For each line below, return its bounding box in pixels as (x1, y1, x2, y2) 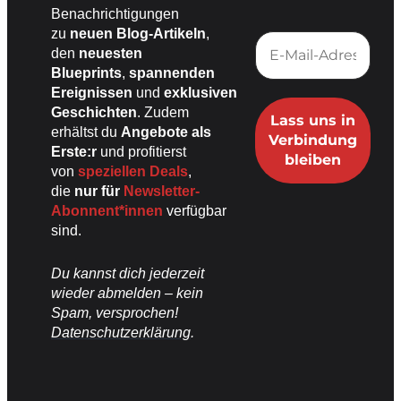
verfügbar (163, 202, 226, 218)
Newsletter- (124, 183, 200, 199)
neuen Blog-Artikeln (70, 25, 206, 41)
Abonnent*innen (51, 202, 163, 218)
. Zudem (137, 104, 189, 120)
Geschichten (51, 104, 137, 120)
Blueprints (51, 64, 122, 81)
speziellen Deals (78, 163, 188, 179)
